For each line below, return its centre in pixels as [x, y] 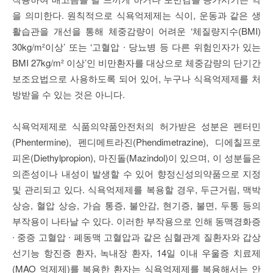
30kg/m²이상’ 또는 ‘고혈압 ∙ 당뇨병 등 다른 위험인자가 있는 [136, 47]
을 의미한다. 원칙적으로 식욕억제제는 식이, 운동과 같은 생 [136, 15]
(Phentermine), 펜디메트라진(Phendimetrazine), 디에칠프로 [136, 142]
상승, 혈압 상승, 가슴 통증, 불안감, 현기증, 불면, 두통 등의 [136, 205]
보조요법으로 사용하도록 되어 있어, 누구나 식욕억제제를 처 [136, 79]
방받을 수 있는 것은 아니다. [69, 94]
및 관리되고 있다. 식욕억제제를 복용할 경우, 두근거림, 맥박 [136, 190]
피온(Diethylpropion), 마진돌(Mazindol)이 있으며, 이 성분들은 [136, 158]
